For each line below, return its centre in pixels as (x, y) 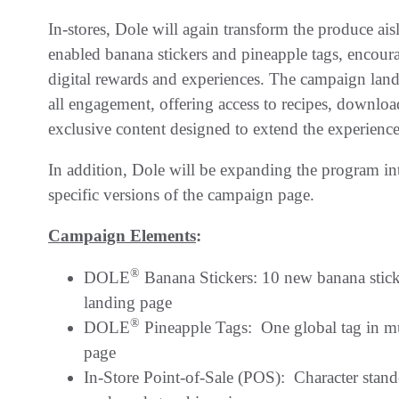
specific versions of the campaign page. (183, 194)
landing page (128, 302)
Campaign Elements (122, 235)
